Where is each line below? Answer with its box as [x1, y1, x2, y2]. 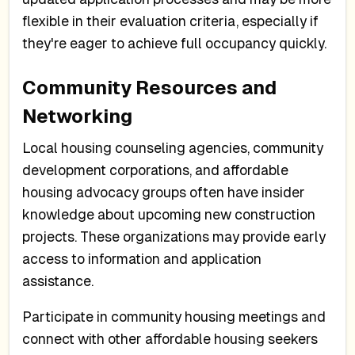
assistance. [22, 273, 94, 289]
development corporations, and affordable [22, 162, 289, 178]
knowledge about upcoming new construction [22, 206, 316, 223]
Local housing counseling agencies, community [22, 139, 324, 156]
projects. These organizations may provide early [22, 228, 326, 245]
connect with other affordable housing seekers [22, 331, 319, 348]
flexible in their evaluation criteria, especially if [22, 13, 319, 29]
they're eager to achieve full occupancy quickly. [22, 35, 327, 52]
